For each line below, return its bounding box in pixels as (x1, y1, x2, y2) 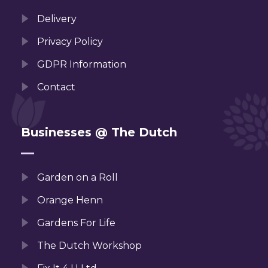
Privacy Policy (36, 35, 103, 47)
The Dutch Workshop (36, 239, 142, 251)
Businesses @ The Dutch (21, 124, 177, 139)
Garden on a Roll (36, 171, 118, 183)
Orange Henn (36, 194, 103, 206)
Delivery (36, 13, 77, 25)
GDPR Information (36, 58, 126, 70)
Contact (36, 81, 75, 93)
